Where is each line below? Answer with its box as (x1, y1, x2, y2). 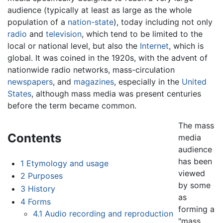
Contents (7, 130, 61, 145)
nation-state (68, 16, 113, 27)
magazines (74, 76, 114, 87)
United (182, 76, 207, 87)
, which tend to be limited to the (82, 28, 203, 39)
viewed (178, 168, 206, 178)
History (27, 183, 55, 194)
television (46, 28, 82, 39)
